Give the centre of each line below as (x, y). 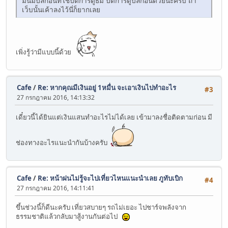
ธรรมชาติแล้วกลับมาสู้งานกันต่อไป (69, 217)
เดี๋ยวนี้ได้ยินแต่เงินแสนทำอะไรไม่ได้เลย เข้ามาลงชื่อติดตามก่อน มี (114, 117)
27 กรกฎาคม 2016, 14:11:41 (56, 188)
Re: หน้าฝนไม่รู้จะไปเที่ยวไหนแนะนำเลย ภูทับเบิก (110, 178)
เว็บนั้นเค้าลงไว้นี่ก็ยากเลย (61, 9)
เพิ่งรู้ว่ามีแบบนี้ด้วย (45, 52)
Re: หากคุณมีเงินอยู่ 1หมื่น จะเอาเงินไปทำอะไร (107, 88)
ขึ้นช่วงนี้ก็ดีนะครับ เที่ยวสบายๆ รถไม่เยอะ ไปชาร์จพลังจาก (101, 207)
